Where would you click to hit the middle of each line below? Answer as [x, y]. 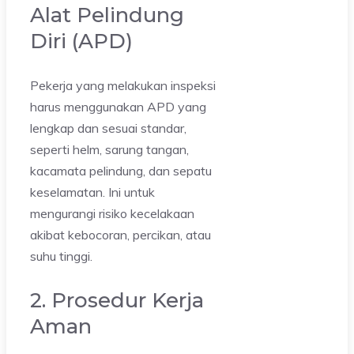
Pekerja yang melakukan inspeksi [123, 86]
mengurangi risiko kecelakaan [112, 214]
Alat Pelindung [107, 15]
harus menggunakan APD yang [118, 107]
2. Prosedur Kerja [117, 301]
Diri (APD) [81, 41]
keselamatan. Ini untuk [92, 192]
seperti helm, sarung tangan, [109, 150]
